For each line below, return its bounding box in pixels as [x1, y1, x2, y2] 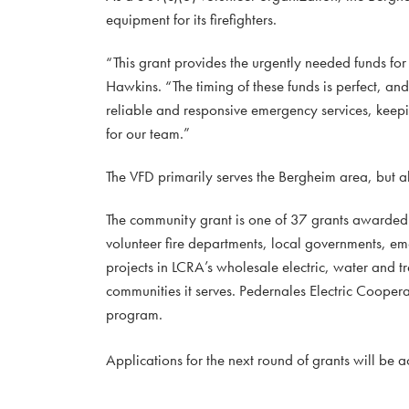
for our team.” [106, 122, 190, 143]
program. [106, 303, 163, 324]
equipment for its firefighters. [106, 8, 277, 29]
